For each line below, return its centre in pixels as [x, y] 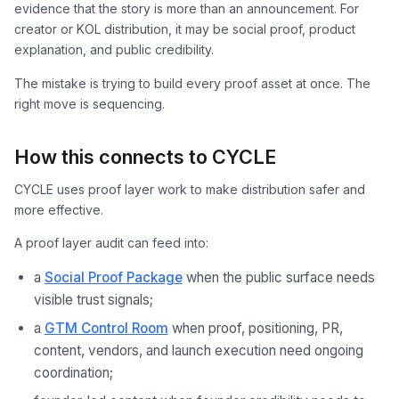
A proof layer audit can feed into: [111, 243]
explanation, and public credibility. [114, 50]
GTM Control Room [106, 328]
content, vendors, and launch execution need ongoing [198, 350]
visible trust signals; [93, 299]
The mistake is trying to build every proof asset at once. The [192, 83]
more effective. [59, 209]
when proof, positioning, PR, [255, 328]
